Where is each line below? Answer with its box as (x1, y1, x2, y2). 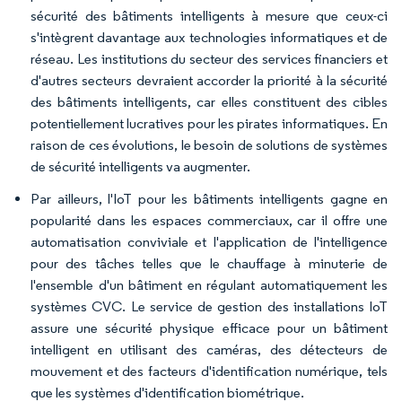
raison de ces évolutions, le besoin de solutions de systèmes (31, 136, 388, 153)
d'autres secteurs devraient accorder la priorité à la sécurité (31, 72, 388, 89)
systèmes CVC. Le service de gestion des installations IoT (31, 298, 388, 315)
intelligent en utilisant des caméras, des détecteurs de (31, 341, 388, 358)
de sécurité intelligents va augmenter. (31, 158, 250, 175)
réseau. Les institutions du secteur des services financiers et (31, 50, 388, 67)
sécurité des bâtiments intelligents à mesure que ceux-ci (31, 7, 388, 24)
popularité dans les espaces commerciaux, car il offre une (31, 212, 388, 229)
